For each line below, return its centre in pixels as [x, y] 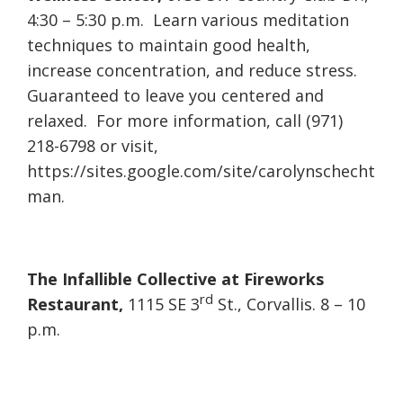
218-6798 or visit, [93, 146]
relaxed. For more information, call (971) [185, 121]
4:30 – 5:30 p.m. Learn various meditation [188, 20]
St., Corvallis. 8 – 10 [289, 304]
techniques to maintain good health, [169, 45]
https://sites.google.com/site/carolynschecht [201, 171]
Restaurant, [77, 304]
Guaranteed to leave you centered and [175, 96]
